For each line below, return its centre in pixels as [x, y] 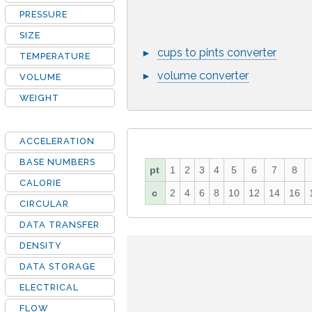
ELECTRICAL [49, 287]
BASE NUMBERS [57, 162]
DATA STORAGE [57, 266]
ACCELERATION [57, 141]
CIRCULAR [44, 204]
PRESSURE [44, 14]
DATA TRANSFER [60, 225]
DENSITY [41, 245]
